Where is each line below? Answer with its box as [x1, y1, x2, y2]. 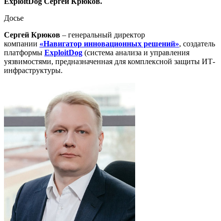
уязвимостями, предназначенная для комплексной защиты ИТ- [4, 57, 215, 66]
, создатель [179, 39, 215, 48]
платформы [4, 48, 44, 57]
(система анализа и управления [82, 48, 189, 57]
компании [4, 39, 39, 48]
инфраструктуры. [4, 66, 63, 74]
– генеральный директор [60, 31, 145, 39]
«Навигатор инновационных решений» [39, 39, 179, 48]
